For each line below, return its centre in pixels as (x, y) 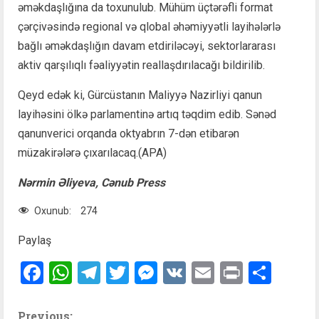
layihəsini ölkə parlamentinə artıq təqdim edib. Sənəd (147, 115)
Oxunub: (53, 211)
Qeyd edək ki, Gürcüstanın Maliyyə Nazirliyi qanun (140, 95)
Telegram (146, 273)
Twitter (164, 273)
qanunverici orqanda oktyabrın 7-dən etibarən (129, 134)
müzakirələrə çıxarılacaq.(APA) (92, 153)
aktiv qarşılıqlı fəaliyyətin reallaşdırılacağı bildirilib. (141, 66)
